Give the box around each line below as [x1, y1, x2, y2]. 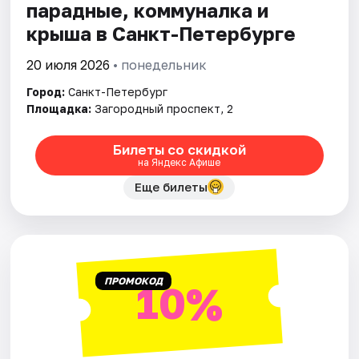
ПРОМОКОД [103, 274, 163, 287]
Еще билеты [135, 179, 208, 194]
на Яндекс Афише [138, 156, 221, 169]
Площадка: [26, 101, 92, 115]
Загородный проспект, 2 [95, 101, 234, 115]
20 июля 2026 [26, 56, 111, 73]
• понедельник [110, 56, 208, 73]
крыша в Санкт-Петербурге [26, 21, 296, 45]
